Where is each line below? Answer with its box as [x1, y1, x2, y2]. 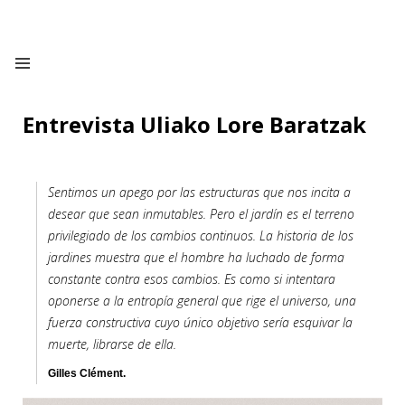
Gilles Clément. [48, 367, 126, 380]
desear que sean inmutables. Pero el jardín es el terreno [48, 205, 354, 222]
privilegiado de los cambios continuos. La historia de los [48, 227, 353, 244]
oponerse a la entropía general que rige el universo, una [48, 292, 356, 309]
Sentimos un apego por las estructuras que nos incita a [48, 184, 351, 201]
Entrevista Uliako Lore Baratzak [23, 109, 366, 139]
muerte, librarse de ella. [48, 335, 176, 353]
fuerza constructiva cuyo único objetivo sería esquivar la [48, 314, 353, 331]
